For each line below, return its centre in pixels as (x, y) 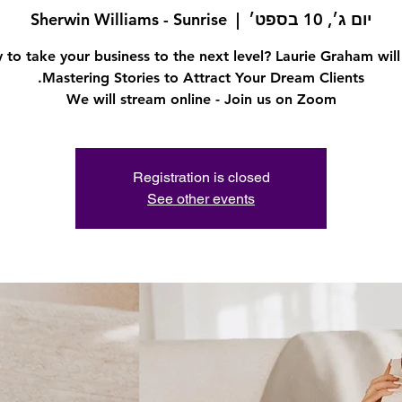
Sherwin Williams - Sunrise (129, 19)
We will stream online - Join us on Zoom (201, 99)
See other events (201, 198)
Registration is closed (201, 177)
